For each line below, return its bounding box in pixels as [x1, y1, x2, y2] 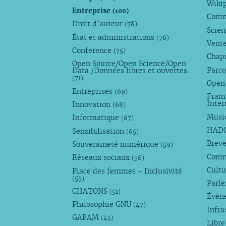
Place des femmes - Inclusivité [72, 166, 183, 176]
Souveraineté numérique [72, 139, 161, 149]
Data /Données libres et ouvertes [72, 66, 188, 76]
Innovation [72, 99, 113, 109]
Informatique [72, 113, 122, 123]
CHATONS [72, 186, 110, 196]
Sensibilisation [72, 126, 127, 136]
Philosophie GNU [72, 200, 134, 209]
